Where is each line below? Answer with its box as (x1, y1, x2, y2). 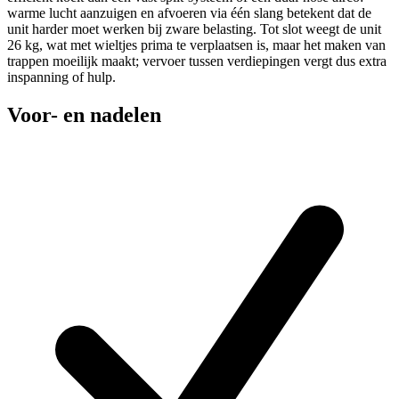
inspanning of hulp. (7, 69, 116, 85)
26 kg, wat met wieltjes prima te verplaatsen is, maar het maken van (7, 37, 386, 53)
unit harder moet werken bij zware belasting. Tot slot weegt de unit (7, 21, 381, 37)
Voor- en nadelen (7, 102, 161, 126)
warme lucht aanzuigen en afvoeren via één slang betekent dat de (7, 5, 371, 21)
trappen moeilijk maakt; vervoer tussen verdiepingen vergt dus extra (7, 53, 387, 69)
